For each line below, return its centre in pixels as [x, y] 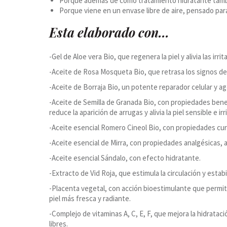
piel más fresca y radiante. [90, 198]
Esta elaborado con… [109, 32]
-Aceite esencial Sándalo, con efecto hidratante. [125, 158]
